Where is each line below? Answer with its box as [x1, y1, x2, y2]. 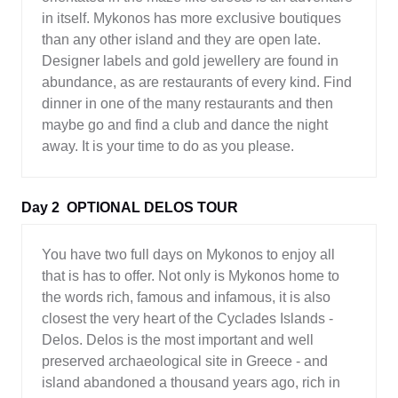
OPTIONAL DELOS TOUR [67, 200, 238, 216]
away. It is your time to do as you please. [42, 139, 294, 155]
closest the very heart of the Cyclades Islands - [42, 311, 333, 327]
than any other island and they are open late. [42, 32, 321, 48]
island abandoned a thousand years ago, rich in [42, 375, 340, 391]
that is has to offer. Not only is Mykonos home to [42, 268, 339, 284]
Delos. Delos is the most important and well [42, 332, 314, 348]
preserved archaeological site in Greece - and [42, 354, 328, 370]
